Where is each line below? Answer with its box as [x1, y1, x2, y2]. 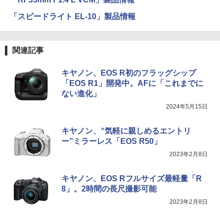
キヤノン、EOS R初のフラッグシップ [61, 68, 196, 77]
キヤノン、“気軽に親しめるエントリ [61, 126, 191, 135]
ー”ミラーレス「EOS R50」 [61, 137, 162, 145]
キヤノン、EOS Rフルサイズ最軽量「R [61, 174, 202, 183]
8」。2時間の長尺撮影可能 [61, 184, 157, 193]
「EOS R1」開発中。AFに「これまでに [61, 79, 203, 87]
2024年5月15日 [166, 103, 208, 110]
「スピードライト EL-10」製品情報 [10, 12, 136, 21]
